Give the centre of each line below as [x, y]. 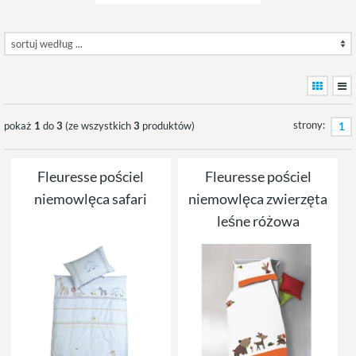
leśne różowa [258, 221]
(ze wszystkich [98, 126]
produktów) [167, 126]
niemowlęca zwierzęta [258, 199]
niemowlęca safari [91, 199]
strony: [309, 125]
